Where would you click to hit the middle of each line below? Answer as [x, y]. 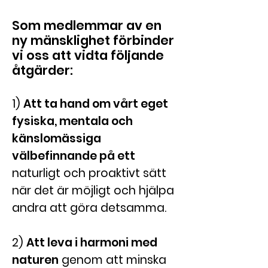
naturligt [36, 173]
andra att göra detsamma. [89, 208]
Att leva [49, 243]
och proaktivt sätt [113, 173]
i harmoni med [115, 243]
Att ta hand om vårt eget [96, 104]
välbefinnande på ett [74, 156]
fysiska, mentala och [72, 121]
